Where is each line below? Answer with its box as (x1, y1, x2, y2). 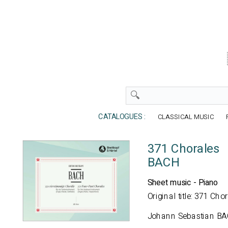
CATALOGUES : (92, 111, 148, 123)
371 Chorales (147, 140, 220, 158)
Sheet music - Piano (147, 177, 218, 189)
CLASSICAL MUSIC (158, 112, 216, 122)
